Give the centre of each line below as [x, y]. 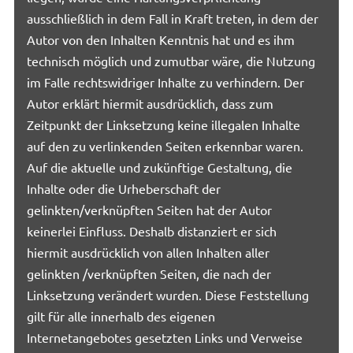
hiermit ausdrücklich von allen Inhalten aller [149, 252]
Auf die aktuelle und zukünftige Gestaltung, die [160, 167]
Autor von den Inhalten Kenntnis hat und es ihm [161, 39]
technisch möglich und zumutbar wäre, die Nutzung [171, 60]
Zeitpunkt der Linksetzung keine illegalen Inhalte [164, 124]
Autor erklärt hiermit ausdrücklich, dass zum [150, 103]
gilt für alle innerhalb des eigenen [121, 316]
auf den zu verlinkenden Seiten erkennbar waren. [165, 145]
